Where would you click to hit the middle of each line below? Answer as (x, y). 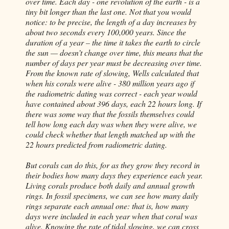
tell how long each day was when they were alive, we (111, 124)
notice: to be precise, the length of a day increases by (111, 21)
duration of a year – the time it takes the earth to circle (113, 42)
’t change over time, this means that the (141, 52)
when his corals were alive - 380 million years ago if (110, 83)
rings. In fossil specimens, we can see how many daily (112, 195)
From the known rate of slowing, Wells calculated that (112, 73)
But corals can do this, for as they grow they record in (113, 165)
